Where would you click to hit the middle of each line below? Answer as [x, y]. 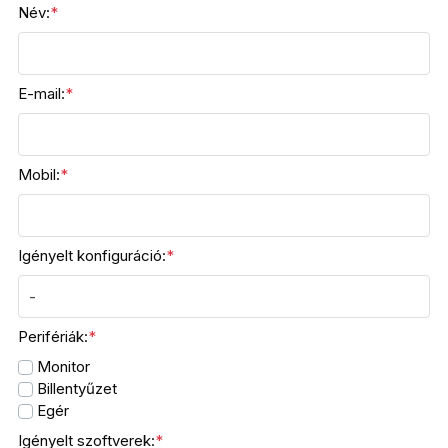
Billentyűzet [75, 388]
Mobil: [39, 174]
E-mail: [42, 93]
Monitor [62, 366]
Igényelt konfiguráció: [92, 255]
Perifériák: [53, 336]
